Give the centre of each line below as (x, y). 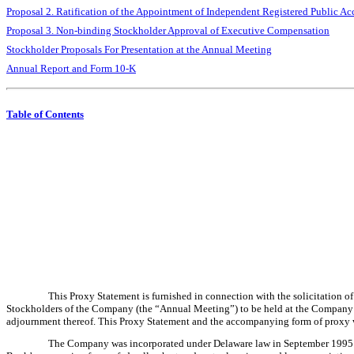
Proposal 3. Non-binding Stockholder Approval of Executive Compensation (168, 31)
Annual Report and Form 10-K (71, 69)
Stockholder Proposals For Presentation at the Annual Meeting (139, 50)
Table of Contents (45, 114)
